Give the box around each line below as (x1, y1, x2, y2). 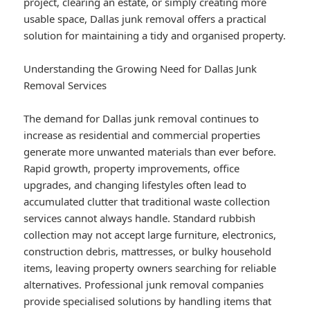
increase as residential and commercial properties (24, 128, 261, 143)
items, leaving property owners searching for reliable (24, 261, 277, 275)
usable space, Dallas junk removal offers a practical (24, 12, 267, 26)
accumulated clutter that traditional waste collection (24, 194, 271, 209)
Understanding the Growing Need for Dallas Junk (24, 62, 257, 76)
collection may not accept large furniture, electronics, (24, 228, 277, 242)
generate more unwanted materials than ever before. (24, 145, 277, 159)
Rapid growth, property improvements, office (24, 161, 240, 176)
